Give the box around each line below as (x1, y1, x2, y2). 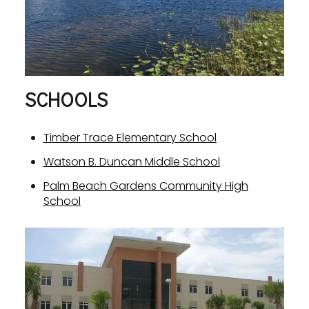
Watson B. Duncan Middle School (43, 153, 220, 170)
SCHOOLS (25, 87, 108, 112)
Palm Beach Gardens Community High (43, 178, 248, 195)
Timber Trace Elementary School (43, 129, 217, 146)
